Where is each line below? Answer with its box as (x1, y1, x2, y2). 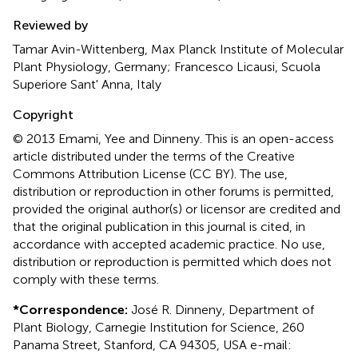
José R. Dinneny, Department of (128, 302, 314, 318)
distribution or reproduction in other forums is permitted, (13, 184, 334, 200)
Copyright (13, 107, 74, 123)
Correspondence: (19, 302, 128, 318)
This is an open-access (205, 131, 334, 147)
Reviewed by (13, 18, 88, 34)
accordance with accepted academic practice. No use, (13, 237, 325, 253)
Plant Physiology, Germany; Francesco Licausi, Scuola (13, 59, 320, 75)
